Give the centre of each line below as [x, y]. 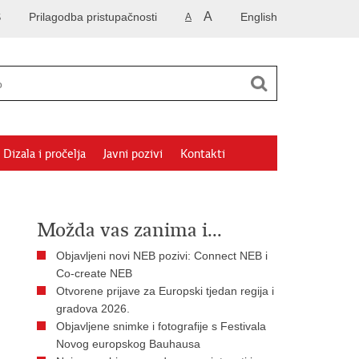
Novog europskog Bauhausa [128, 344]
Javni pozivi [133, 154]
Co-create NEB [94, 273]
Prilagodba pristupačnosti [93, 17]
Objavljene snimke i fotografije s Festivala [161, 326]
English [259, 17]
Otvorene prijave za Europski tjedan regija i [165, 291]
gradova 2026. [93, 309]
